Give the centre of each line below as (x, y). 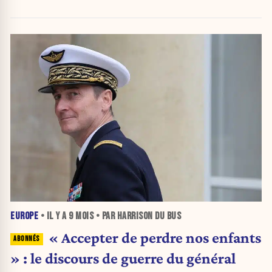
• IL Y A (53, 216)
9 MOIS (81, 216)
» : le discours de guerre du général (123, 258)
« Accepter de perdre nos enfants (155, 237)
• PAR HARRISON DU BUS (137, 216)
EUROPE (24, 216)
